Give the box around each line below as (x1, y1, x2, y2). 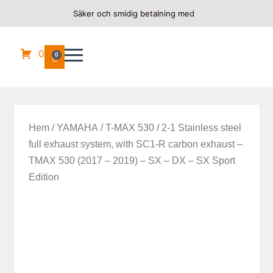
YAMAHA (56, 122, 98, 133)
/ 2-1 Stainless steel (154, 122, 241, 133)
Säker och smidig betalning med (73, 9, 194, 18)
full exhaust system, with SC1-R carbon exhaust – (28, 139, 243, 149)
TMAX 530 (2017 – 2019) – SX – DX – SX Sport (28, 155, 235, 166)
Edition (28, 172, 59, 182)
